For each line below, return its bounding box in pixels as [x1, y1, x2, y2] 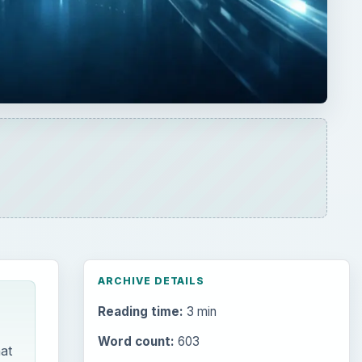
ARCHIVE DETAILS [97, 274, 205, 287]
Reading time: [97, 304, 183, 320]
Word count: [97, 334, 175, 350]
